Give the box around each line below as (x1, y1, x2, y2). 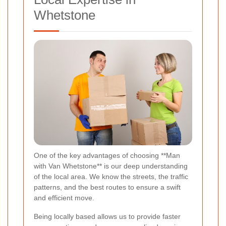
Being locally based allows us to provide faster (34, 212, 181, 221)
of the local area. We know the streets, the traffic (34, 173, 188, 181)
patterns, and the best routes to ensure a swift (34, 183, 181, 192)
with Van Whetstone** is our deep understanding (34, 162, 188, 171)
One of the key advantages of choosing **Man (34, 151, 180, 160)
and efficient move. (34, 194, 94, 202)
